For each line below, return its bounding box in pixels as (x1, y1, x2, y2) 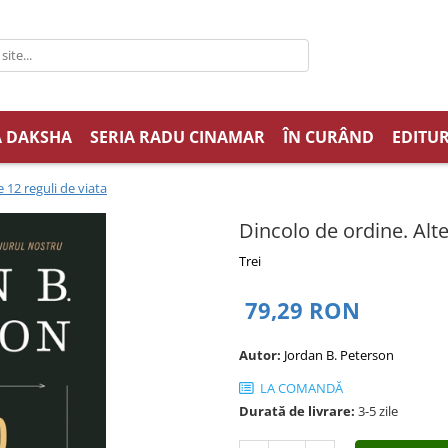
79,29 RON (245, 294, 360, 325)
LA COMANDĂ (257, 378, 343, 397)
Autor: (239, 345, 284, 364)
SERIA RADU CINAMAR (90, 125, 265, 148)
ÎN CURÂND (283, 125, 374, 148)
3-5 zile (355, 401, 398, 420)
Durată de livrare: (239, 401, 355, 420)
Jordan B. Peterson (284, 345, 394, 364)
